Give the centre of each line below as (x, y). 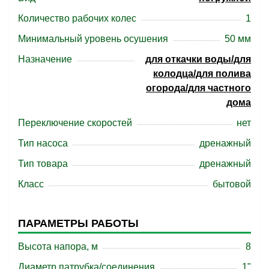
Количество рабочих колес (77, 18)
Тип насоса (43, 143)
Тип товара (43, 164)
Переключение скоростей (75, 123)
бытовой (232, 184)
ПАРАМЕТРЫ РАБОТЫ (78, 223)
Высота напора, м (58, 246)
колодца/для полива (202, 74)
